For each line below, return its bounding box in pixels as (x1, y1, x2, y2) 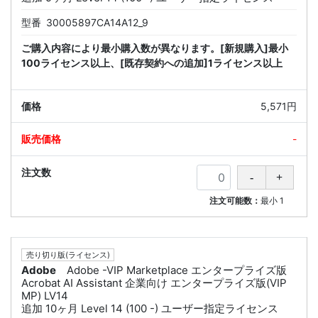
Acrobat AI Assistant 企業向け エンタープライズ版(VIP (21, 276, 287, 290)
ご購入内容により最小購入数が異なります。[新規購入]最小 (21, 42, 288, 55)
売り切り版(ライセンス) (26, 250, 110, 261)
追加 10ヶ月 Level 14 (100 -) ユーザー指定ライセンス (21, 302, 278, 316)
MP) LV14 (21, 289, 68, 303)
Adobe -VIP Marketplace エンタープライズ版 (67, 263, 287, 278)
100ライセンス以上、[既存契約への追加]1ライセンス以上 (21, 57, 283, 70)
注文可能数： (209, 195, 261, 207)
